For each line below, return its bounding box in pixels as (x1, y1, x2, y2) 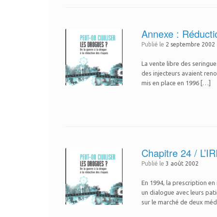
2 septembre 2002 (166, 41, 216, 47)
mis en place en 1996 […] (141, 79, 211, 86)
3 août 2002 (166, 160, 199, 167)
